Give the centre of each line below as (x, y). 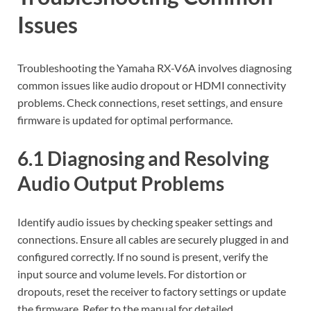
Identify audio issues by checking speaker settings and (145, 222)
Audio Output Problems (121, 184)
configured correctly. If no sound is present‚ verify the (143, 257)
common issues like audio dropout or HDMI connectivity (152, 85)
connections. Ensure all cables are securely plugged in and (153, 239)
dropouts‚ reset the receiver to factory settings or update (152, 292)
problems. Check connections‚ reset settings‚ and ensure (150, 103)
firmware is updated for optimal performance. (125, 120)
